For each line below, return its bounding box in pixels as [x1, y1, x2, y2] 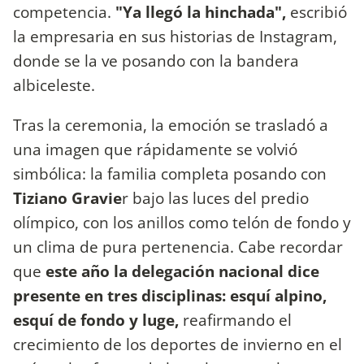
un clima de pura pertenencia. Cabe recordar [13, 235, 343, 258]
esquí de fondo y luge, [13, 308, 179, 331]
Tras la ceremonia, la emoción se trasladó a [13, 113, 328, 136]
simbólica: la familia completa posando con [13, 162, 327, 184]
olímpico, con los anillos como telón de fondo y [13, 210, 351, 233]
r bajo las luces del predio [122, 186, 309, 209]
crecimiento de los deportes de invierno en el [13, 332, 342, 355]
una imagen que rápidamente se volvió [13, 137, 297, 160]
